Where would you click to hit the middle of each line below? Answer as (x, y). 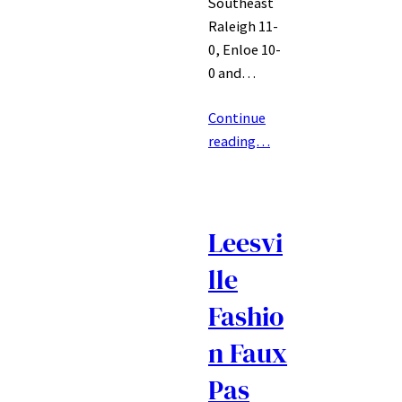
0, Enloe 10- (245, 50)
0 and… (232, 73)
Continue (237, 118)
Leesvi (245, 243)
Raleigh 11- (243, 26)
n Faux (248, 354)
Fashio (246, 317)
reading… (239, 141)
